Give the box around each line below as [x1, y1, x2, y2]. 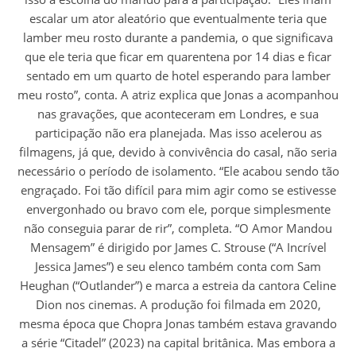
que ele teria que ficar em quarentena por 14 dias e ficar [25, 48, 331, 64]
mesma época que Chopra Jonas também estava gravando [19, 315, 337, 331]
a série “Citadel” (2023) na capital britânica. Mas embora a [21, 334, 335, 350]
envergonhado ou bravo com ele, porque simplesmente [25, 200, 331, 217]
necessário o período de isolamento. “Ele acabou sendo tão [17, 162, 339, 179]
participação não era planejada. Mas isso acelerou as [34, 124, 322, 141]
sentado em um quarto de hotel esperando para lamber [25, 67, 331, 83]
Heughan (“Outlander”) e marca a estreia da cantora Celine [20, 277, 336, 293]
